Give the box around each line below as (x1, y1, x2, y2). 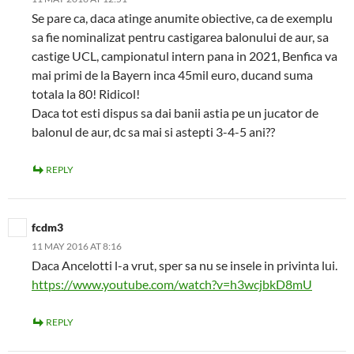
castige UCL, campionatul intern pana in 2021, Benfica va (32, 48, 337, 63)
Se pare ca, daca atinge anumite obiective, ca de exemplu (32, 10, 333, 25)
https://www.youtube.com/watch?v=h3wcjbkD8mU (32, 277, 312, 292)
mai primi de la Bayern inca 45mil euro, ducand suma (32, 67, 313, 82)
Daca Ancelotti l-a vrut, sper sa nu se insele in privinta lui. (32, 258, 337, 273)
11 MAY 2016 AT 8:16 (32, 240, 122, 252)
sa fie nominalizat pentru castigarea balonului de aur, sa (32, 29, 329, 44)
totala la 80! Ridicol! (32, 86, 140, 101)
